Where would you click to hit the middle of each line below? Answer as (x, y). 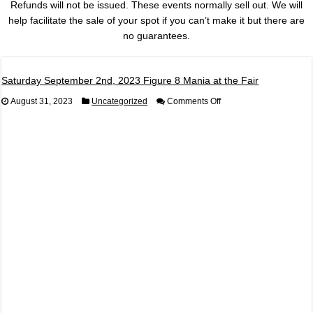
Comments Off (194, 101)
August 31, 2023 (42, 101)
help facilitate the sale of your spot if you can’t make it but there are (156, 20)
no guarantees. (156, 35)
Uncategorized (120, 101)
